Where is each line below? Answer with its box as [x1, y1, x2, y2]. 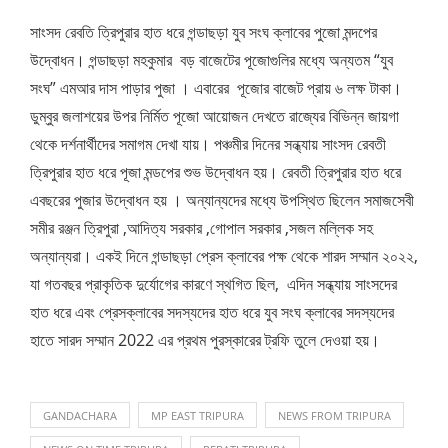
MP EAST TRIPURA [151, 408, 244, 424]
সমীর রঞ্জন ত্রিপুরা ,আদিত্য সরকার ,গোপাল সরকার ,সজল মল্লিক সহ [30, 217, 373, 240]
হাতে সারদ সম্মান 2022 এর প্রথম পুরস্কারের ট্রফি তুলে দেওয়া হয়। [30, 329, 380, 352]
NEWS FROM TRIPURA [278, 408, 391, 424]
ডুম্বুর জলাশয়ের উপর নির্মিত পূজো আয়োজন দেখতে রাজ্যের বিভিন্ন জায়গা [30, 105, 399, 128]
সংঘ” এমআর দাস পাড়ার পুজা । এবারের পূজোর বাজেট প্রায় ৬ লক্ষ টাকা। [30, 77, 406, 100]
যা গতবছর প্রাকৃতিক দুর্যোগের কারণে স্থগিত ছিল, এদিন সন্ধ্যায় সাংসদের [30, 273, 397, 296]
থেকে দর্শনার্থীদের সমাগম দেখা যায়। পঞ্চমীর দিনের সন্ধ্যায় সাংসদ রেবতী [30, 133, 386, 156]
